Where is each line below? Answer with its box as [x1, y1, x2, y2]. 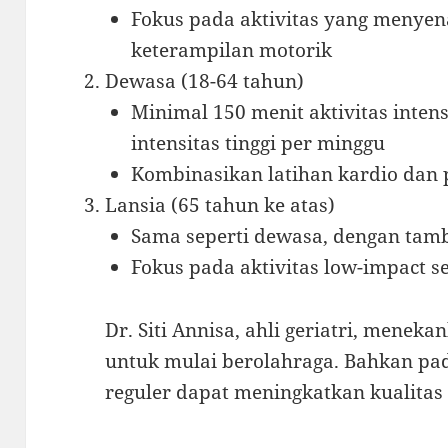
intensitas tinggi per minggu [130, 129, 385, 156]
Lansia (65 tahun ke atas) [105, 191, 336, 218]
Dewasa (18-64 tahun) [105, 67, 305, 94]
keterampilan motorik [130, 36, 332, 63]
